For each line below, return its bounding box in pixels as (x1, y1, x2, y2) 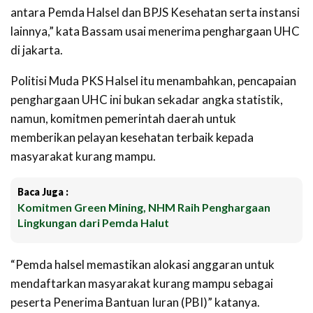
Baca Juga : (17, 186, 68, 198)
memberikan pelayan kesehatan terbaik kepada (10, 130, 254, 145)
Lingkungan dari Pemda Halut (17, 216, 169, 230)
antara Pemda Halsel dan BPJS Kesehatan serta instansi (10, 5, 300, 20)
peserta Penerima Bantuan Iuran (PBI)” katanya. (10, 295, 260, 310)
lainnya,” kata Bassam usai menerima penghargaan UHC (10, 24, 300, 39)
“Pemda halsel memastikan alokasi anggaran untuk (10, 257, 275, 272)
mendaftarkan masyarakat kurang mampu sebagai (10, 276, 273, 291)
